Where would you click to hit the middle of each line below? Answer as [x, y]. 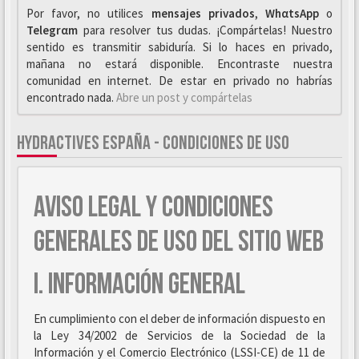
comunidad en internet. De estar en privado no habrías [179, 81]
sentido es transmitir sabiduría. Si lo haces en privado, [179, 47]
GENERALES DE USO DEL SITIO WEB [179, 242]
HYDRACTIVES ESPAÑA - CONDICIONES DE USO [153, 143]
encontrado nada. [71, 97]
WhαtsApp [292, 13]
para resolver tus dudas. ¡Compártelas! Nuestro [205, 30]
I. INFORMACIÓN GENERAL [139, 285]
